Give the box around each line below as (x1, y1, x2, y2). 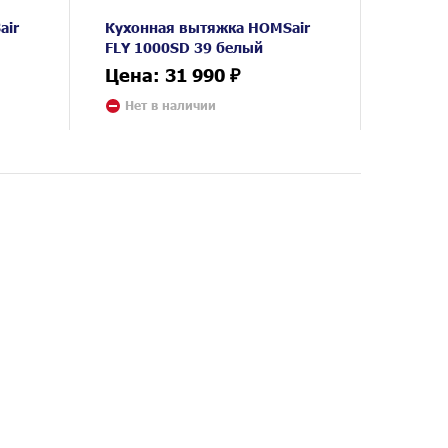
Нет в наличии (125, 97, 217, 113)
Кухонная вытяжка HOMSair (105, 17, 311, 36)
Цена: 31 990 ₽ (105, 62, 241, 86)
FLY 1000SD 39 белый (105, 37, 264, 56)
